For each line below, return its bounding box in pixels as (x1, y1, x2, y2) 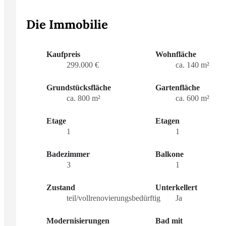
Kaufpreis (46, 50, 80, 59)
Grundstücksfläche (46, 83, 111, 92)
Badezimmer (46, 150, 90, 159)
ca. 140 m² (176, 61, 209, 70)
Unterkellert (155, 183, 197, 192)
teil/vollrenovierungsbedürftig (67, 194, 160, 203)
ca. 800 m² (67, 94, 100, 103)
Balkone (155, 150, 184, 159)
